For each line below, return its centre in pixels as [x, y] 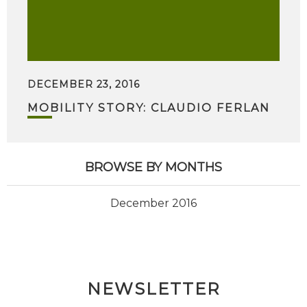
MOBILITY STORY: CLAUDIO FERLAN [149, 108]
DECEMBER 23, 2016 [84, 85]
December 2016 [153, 204]
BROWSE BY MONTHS [153, 168]
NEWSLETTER [153, 289]
